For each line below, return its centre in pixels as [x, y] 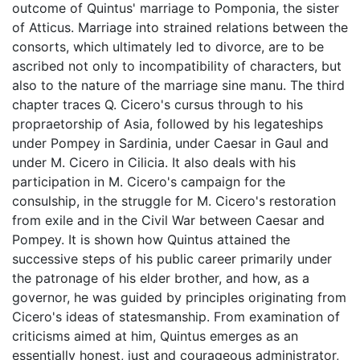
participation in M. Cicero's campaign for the [149, 181]
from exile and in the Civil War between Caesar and [168, 220]
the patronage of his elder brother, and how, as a [161, 278]
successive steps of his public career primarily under [172, 258]
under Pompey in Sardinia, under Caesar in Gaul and [170, 143]
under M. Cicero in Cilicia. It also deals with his [154, 162]
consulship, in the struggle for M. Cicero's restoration [174, 200]
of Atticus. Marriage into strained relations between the [180, 27]
